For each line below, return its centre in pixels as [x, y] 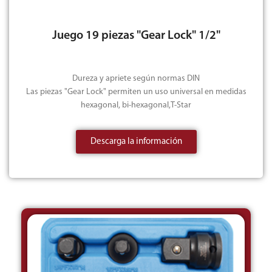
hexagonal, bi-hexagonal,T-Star [136, 105]
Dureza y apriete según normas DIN [136, 78]
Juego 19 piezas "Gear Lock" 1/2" [136, 36]
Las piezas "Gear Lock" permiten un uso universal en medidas [136, 92]
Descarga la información [136, 141]
